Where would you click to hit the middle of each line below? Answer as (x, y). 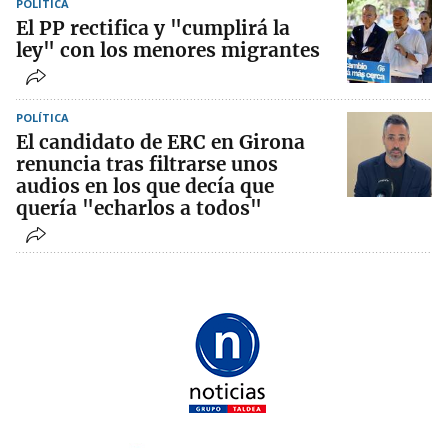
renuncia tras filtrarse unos (147, 164)
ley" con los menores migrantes (168, 50)
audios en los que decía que (145, 186)
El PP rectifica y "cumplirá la (153, 28)
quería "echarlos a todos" (139, 208)
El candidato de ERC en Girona (160, 142)
